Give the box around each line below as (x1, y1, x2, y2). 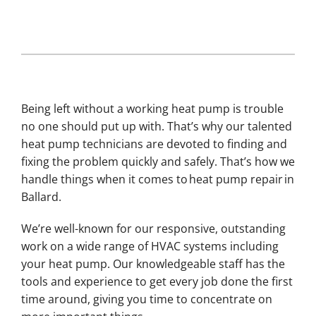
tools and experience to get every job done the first (20, 273, 293, 289)
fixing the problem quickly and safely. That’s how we (20, 153, 295, 169)
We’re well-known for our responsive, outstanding (20, 220, 286, 236)
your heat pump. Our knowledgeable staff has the (20, 255, 285, 272)
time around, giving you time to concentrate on (20, 291, 272, 307)
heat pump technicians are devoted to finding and (20, 135, 287, 152)
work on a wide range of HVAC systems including (20, 238, 279, 254)
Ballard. (20, 188, 61, 205)
